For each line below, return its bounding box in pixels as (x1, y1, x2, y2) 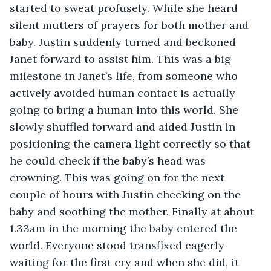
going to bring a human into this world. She (10, 102, 241, 117)
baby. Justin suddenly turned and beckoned (10, 34, 239, 49)
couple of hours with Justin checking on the (10, 187, 244, 201)
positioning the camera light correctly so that (10, 136, 253, 151)
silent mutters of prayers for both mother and (10, 18, 252, 32)
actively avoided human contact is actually (10, 85, 238, 100)
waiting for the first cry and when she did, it (10, 255, 242, 269)
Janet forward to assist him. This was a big (10, 51, 234, 66)
